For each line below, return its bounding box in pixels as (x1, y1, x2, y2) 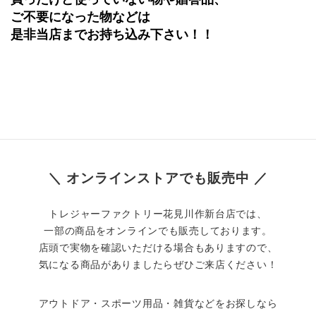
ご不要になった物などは (11, 9, 150, 24)
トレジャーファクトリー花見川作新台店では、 (49, 208, 267, 220)
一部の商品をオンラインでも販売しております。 (44, 225, 272, 237)
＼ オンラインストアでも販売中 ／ (48, 171, 268, 186)
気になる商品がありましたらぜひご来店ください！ (38, 259, 278, 271)
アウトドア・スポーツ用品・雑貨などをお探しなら (38, 298, 278, 310)
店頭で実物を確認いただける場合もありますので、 (38, 242, 278, 254)
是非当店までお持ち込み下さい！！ (11, 27, 214, 42)
